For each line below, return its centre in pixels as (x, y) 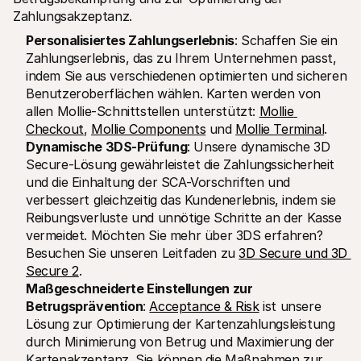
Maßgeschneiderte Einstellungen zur (139, 289)
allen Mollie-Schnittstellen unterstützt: (143, 112)
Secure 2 (52, 271)
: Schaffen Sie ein (286, 41)
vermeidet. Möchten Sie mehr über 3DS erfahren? (174, 236)
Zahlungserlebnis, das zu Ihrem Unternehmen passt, (181, 58)
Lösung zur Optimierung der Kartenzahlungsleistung (180, 324)
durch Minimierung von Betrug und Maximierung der (180, 342)
